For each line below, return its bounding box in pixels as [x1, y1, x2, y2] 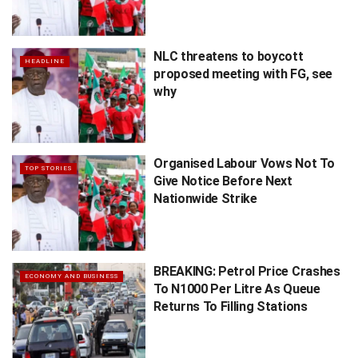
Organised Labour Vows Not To [153, 156, 335, 172]
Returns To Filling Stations [153, 298, 308, 314]
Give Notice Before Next [153, 173, 292, 189]
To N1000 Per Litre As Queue [153, 280, 320, 296]
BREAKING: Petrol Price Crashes [153, 263, 340, 279]
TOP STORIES [25, 165, 72, 173]
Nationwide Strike [153, 191, 257, 207]
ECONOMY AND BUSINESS [25, 272, 118, 280]
